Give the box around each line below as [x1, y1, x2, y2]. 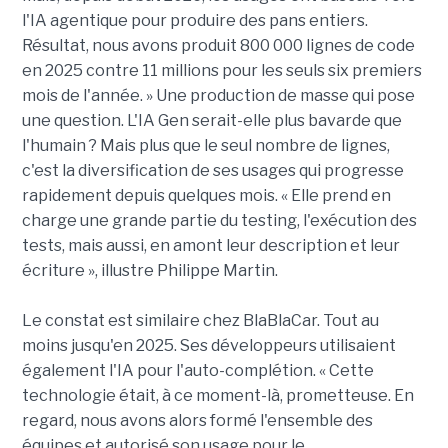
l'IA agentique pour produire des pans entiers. [21, 11, 368, 31]
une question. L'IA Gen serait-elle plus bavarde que [21, 111, 402, 131]
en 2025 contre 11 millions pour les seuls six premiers [21, 61, 422, 81]
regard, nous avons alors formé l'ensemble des [21, 411, 373, 431]
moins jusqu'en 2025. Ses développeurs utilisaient [21, 336, 396, 356]
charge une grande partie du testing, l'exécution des [21, 211, 417, 231]
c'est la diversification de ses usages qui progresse [21, 161, 404, 181]
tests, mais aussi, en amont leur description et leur [21, 236, 400, 256]
